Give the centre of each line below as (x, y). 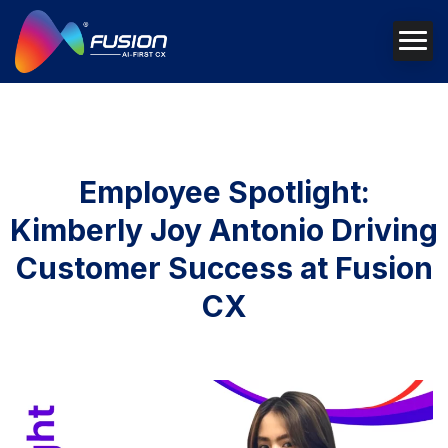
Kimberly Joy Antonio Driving (224, 229)
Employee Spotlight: (224, 191)
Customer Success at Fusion (224, 267)
